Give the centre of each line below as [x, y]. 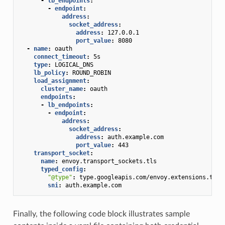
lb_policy [49, 73]
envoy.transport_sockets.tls [109, 161]
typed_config [62, 169]
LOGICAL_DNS [74, 65]
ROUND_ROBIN [91, 73]
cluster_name [62, 89]
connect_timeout [60, 57]
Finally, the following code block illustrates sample [101, 214]
